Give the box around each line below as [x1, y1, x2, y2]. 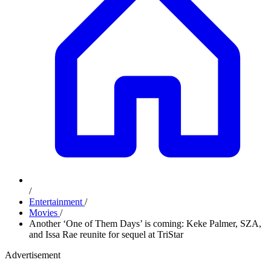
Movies [29, 207, 60, 218]
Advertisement [5, 250, 60, 260]
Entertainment [29, 197, 85, 207]
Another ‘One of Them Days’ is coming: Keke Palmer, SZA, [29, 218, 261, 229]
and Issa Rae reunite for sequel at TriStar [29, 229, 183, 240]
